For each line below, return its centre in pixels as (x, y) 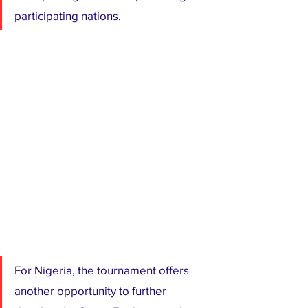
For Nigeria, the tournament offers (103, 269)
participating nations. (68, 15)
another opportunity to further (92, 290)
